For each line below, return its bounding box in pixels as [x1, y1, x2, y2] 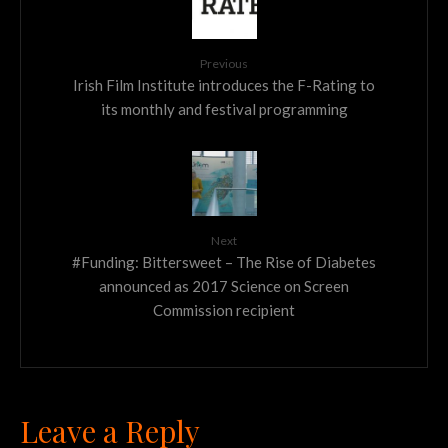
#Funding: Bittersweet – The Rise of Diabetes [72, 252, 376, 271]
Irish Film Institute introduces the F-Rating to [73, 75, 375, 94]
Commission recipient [153, 300, 295, 319]
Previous [200, 55, 248, 71]
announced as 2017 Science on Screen [99, 276, 349, 295]
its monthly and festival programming [100, 99, 348, 118]
